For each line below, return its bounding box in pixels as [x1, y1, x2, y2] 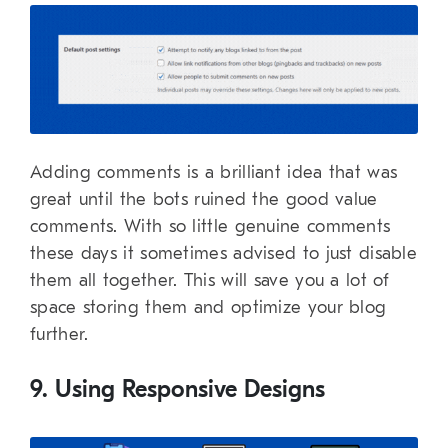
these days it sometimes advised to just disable [30, 242, 418, 264]
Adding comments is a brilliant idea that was [30, 161, 398, 183]
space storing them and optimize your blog [30, 296, 387, 318]
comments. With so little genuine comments [30, 215, 391, 237]
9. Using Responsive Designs [30, 374, 325, 403]
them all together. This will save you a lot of [30, 269, 390, 291]
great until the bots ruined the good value [30, 188, 378, 210]
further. [30, 323, 89, 345]
